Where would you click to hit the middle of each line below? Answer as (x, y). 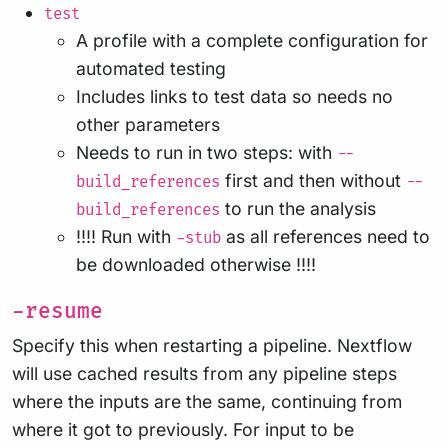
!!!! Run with (126, 237)
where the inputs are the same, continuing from (207, 402)
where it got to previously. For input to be (183, 430)
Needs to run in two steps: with (206, 153)
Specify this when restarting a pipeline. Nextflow (212, 346)
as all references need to (325, 237)
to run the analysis (298, 209)
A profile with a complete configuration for (252, 41)
